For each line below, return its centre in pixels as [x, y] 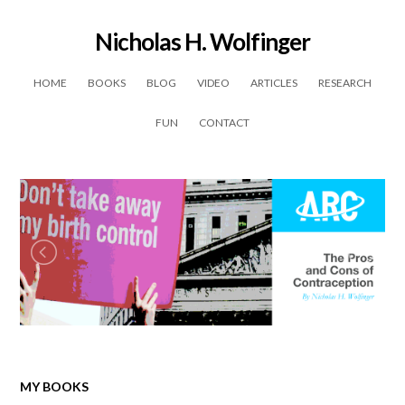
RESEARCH [345, 83]
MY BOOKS [55, 386]
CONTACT [224, 123]
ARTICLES [274, 83]
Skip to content [246, 70]
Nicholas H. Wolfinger [202, 42]
